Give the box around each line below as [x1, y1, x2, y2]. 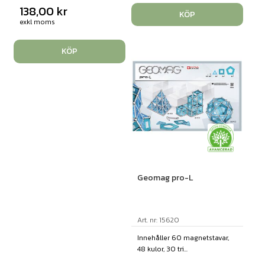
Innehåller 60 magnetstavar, [137, 232, 229, 243]
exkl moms [19, 17, 55, 28]
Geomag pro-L [137, 171, 193, 184]
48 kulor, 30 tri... [137, 243, 188, 254]
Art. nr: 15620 [137, 214, 179, 225]
